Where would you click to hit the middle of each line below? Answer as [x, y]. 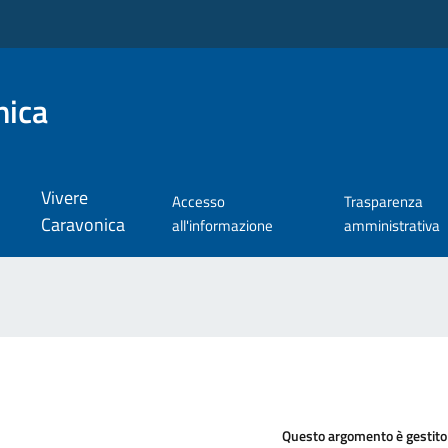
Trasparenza [383, 202]
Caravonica [82, 225]
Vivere [64, 198]
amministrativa [391, 226]
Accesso [199, 202]
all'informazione [223, 226]
